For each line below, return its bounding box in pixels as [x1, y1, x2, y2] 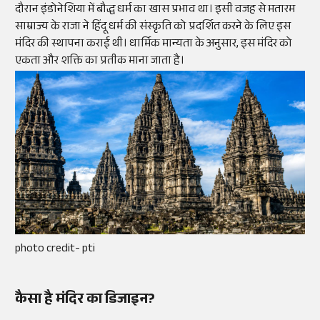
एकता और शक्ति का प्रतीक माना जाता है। [15, 52, 184, 72]
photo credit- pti [15, 239, 95, 259]
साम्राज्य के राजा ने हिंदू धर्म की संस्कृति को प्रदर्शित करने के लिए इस [15, 18, 291, 38]
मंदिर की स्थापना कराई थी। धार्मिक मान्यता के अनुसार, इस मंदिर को [15, 35, 292, 55]
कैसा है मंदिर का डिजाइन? [15, 288, 155, 313]
